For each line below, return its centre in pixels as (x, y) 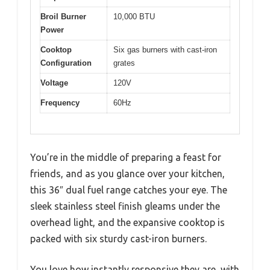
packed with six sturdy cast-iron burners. (118, 239)
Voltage (54, 83)
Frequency (60, 102)
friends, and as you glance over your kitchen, (127, 174)
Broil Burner (63, 16)
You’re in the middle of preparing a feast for (126, 158)
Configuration (66, 63)
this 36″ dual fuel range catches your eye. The (129, 190)
